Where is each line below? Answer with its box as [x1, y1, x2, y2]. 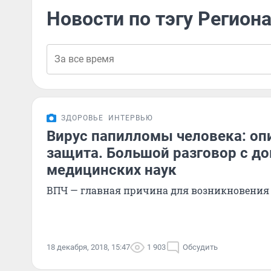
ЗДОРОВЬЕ [61, 114, 103, 122]
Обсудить [183, 243, 218, 252]
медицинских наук [47, 162, 177, 178]
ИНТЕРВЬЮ [108, 114, 153, 122]
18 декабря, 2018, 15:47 [47, 243, 130, 252]
